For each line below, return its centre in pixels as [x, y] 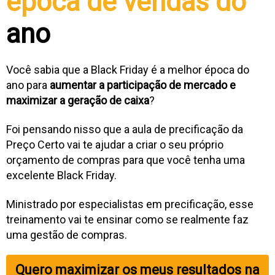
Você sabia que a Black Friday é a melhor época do [128, 69]
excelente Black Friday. [61, 175]
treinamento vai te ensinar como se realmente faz [127, 219]
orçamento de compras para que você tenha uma [126, 160]
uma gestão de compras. [67, 234]
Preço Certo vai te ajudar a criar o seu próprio [115, 144]
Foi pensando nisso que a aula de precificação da [125, 129]
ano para [28, 85]
